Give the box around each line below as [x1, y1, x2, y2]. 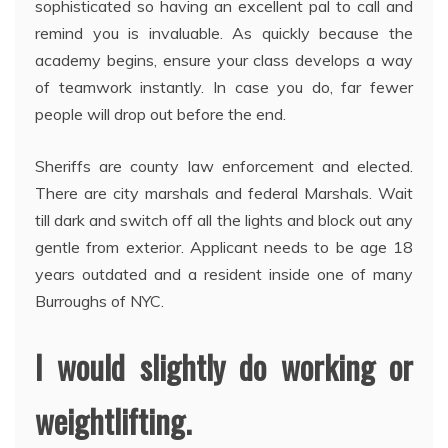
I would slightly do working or [35, 343, 413, 391]
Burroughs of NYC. [35, 291, 164, 312]
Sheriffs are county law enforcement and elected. [35, 156, 413, 177]
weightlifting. [35, 397, 191, 445]
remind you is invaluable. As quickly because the [35, 23, 413, 44]
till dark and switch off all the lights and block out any [35, 210, 413, 231]
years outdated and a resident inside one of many [35, 264, 413, 285]
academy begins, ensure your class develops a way [35, 50, 413, 71]
